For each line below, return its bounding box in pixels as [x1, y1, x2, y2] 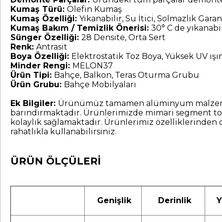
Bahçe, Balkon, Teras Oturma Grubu [54, 70, 199, 80]
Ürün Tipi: [10, 70, 54, 80]
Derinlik [153, 195, 194, 205]
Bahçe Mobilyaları [64, 79, 136, 89]
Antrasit [36, 42, 67, 52]
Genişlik [95, 195, 131, 205]
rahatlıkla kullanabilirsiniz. [10, 126, 116, 136]
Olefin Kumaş [67, 4, 122, 14]
